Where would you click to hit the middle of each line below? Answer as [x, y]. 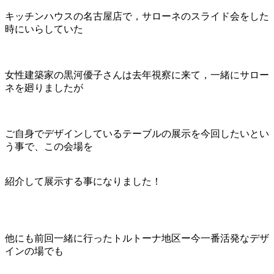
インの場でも [34, 251]
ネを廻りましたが [44, 87]
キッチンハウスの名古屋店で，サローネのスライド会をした [137, 16]
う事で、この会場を [49, 146]
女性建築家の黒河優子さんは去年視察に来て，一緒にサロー [137, 75]
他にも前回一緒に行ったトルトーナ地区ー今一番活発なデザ [137, 238]
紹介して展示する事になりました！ [83, 181]
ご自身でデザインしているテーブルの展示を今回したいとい [137, 133]
